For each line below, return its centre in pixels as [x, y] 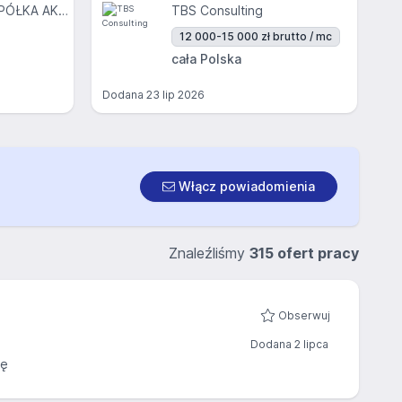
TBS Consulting [217, 10]
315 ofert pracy [304, 253]
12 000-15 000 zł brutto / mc [256, 36]
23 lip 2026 [175, 95]
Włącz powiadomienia [245, 186]
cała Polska [206, 59]
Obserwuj [304, 315]
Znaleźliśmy [209, 253]
